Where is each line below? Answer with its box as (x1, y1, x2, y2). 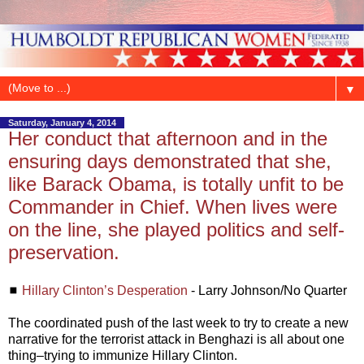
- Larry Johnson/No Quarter (188, 284, 347, 298)
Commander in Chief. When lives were (8, 195, 337, 218)
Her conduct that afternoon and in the (8, 127, 327, 149)
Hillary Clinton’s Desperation (22, 284, 188, 298)
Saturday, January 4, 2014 (8, 117, 116, 128)
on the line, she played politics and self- (8, 218, 344, 240)
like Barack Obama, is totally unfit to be (8, 172, 344, 195)
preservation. (8, 240, 119, 263)
